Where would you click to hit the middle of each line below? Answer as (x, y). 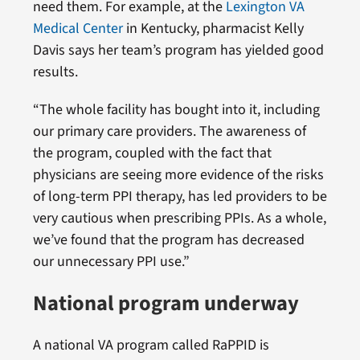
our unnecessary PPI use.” (111, 262)
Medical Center (78, 29)
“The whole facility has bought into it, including (176, 110)
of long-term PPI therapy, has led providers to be (180, 197)
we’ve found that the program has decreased (168, 240)
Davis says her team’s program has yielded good (178, 51)
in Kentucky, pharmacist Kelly (213, 29)
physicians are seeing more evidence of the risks (178, 175)
